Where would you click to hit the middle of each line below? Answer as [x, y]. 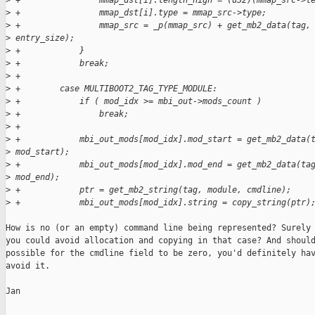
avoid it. [28, 266]
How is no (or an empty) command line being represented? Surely [158, 228]
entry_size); [43, 38]
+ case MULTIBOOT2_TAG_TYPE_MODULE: [114, 89]
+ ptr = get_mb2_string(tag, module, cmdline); [151, 190]
